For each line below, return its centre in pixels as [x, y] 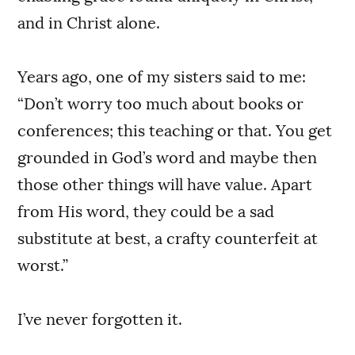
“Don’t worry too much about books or [161, 103]
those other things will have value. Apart [165, 184]
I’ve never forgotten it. [100, 319]
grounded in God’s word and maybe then [168, 157]
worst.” [43, 265]
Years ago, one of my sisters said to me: [162, 76]
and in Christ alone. [89, 23]
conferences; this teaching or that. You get [175, 130]
